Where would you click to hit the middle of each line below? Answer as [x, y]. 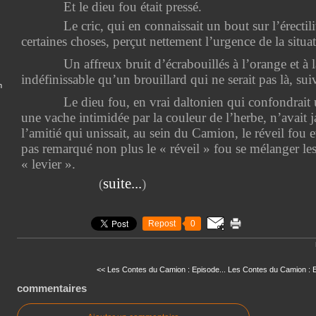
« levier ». [48, 164]
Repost [162, 223]
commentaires [52, 288]
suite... [122, 183]
